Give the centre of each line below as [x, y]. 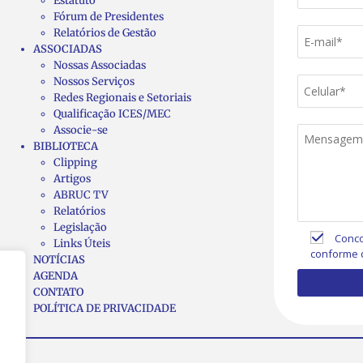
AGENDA [56, 275]
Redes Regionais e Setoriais [122, 97]
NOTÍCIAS [59, 259]
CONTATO [58, 292]
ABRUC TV [81, 194]
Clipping [75, 162]
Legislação [80, 227]
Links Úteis [82, 243]
